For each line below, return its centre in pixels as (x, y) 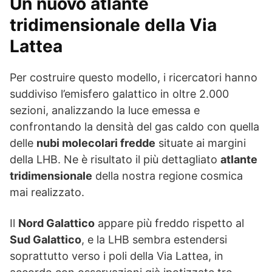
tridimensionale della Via (113, 25)
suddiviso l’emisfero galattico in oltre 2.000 (119, 93)
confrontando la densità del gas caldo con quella (134, 126)
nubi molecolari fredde (96, 143)
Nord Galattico (56, 223)
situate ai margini (201, 143)
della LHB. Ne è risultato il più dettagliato (115, 159)
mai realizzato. (47, 192)
